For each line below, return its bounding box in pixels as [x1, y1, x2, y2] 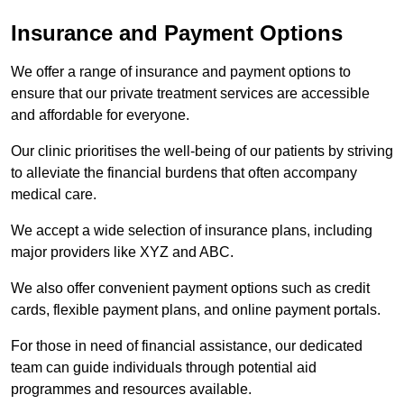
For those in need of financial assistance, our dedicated [11, 337, 363, 353]
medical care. [11, 186, 100, 202]
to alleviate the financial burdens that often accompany [11, 164, 357, 180]
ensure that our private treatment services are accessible [11, 85, 370, 101]
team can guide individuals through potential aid [11, 359, 317, 375]
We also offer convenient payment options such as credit [11, 280, 370, 296]
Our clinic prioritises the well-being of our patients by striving [11, 142, 393, 159]
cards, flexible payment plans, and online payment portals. [11, 301, 384, 317]
